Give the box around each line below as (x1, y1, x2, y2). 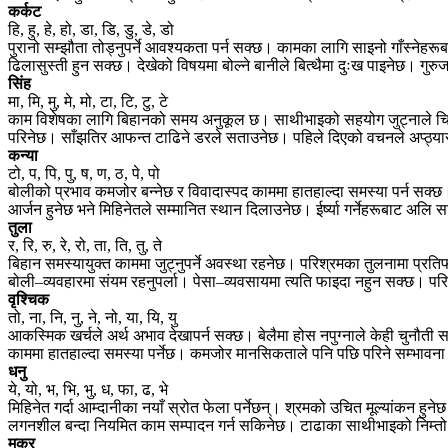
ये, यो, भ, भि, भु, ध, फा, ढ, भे (8, 380, 168, 398)
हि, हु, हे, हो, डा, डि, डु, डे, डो (8, 20, 174, 38)
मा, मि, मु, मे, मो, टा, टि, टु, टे (8, 92, 168, 110)
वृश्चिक (8, 290, 49, 308)
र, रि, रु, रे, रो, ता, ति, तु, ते (8, 236, 162, 254)
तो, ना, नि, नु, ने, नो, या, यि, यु (8, 308, 177, 326)
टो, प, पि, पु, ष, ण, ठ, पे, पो (8, 164, 160, 182)
